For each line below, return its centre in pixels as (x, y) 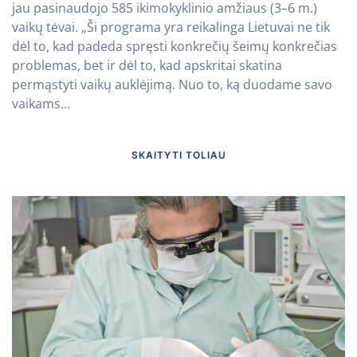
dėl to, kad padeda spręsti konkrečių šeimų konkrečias (175, 46)
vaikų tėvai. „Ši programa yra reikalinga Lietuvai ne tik (171, 27)
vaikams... (41, 103)
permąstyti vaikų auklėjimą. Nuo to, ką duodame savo (172, 84)
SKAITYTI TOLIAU (178, 155)
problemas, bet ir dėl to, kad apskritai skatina (147, 65)
